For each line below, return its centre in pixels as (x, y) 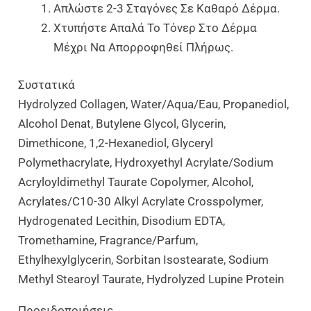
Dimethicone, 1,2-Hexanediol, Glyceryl (116, 143)
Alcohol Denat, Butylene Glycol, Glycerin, (122, 123)
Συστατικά (47, 84)
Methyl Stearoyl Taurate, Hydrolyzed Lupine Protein (151, 279)
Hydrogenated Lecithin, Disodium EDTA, (122, 220)
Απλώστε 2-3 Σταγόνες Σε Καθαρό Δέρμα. (167, 9)
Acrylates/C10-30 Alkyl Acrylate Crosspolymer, (141, 201)
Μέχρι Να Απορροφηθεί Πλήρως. (144, 48)
